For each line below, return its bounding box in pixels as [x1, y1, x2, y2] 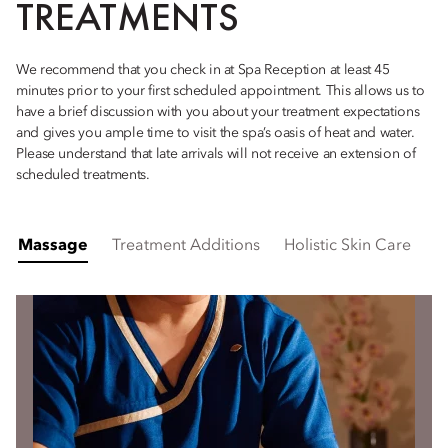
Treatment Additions [112, 238, 260, 254]
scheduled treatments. [16, 168, 150, 182]
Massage [18, 238, 88, 254]
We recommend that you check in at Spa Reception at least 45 [16, 63, 390, 77]
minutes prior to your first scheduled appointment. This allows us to [16, 84, 425, 98]
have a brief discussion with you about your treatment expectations [16, 105, 420, 119]
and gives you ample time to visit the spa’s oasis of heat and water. [16, 126, 415, 140]
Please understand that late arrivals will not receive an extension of [16, 147, 416, 161]
